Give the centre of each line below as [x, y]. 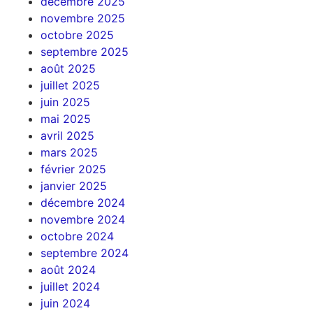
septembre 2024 [84, 253]
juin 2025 [65, 102]
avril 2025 [67, 135]
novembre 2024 [82, 219]
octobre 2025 [77, 35]
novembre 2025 [82, 18]
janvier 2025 [73, 185]
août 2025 [68, 68]
